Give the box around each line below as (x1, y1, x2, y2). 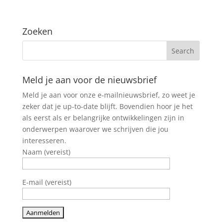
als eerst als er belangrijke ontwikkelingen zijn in (22, 113, 184, 123)
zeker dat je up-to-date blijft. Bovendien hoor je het (22, 102, 193, 111)
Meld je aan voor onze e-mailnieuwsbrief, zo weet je (22, 90, 195, 100)
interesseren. (22, 136, 66, 146)
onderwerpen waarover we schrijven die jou (22, 124, 168, 134)
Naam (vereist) (22, 147, 70, 157)
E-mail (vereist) (22, 177, 71, 187)
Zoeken (22, 25, 53, 38)
